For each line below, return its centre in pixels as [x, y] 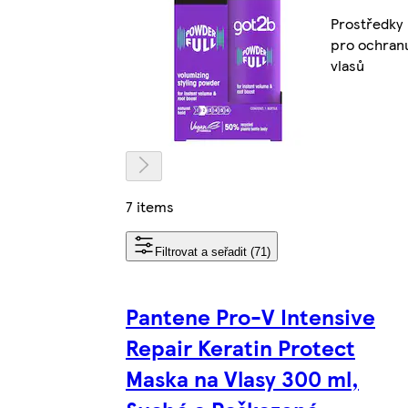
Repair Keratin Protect [240, 347]
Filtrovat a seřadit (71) [213, 251]
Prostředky [367, 23]
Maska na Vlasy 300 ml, [242, 377]
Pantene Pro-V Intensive [250, 316]
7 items [150, 206]
